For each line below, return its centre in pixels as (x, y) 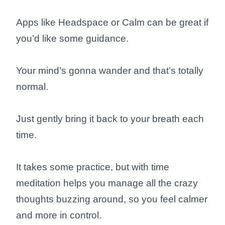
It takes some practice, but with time (93, 167)
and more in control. (59, 215)
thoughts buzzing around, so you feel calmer (112, 199)
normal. (33, 86)
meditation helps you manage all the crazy (107, 183)
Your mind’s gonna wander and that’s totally (110, 70)
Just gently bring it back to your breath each (110, 119)
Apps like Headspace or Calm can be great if (112, 22)
